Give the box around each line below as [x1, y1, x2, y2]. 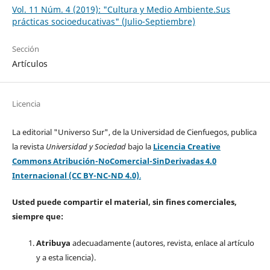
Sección [11, 43, 39, 55]
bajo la [127, 141, 153, 152]
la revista [11, 141, 46, 152]
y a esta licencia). [36, 252, 96, 263]
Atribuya [36, 237, 71, 249]
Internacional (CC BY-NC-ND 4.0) [11, 170, 139, 181]
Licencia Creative [152, 141, 221, 152]
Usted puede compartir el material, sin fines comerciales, [11, 196, 237, 208]
